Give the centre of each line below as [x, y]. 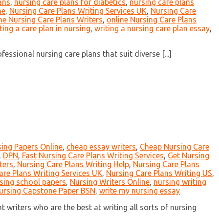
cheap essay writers [101, 147]
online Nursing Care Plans [152, 20]
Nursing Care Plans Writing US [159, 173]
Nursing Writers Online [110, 182]
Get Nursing [188, 156]
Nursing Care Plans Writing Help [73, 164]
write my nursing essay [140, 191]
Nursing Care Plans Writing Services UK [78, 11]
